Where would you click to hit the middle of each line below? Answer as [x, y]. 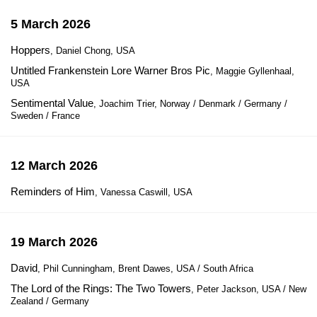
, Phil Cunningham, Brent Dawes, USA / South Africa [145, 269]
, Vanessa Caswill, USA [144, 192]
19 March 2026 [54, 242]
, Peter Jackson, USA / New [249, 289]
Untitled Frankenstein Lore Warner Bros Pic [110, 70]
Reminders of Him [53, 191]
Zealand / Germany [50, 301]
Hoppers [30, 50]
